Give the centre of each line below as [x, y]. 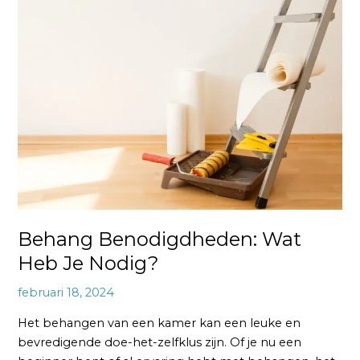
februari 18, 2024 [66, 293]
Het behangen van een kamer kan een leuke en [160, 323]
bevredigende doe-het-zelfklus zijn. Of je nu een [160, 342]
